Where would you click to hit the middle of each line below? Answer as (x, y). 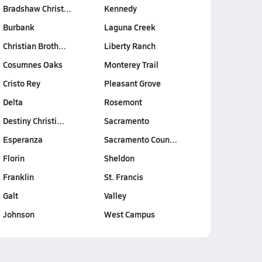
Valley (115, 195)
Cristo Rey (21, 83)
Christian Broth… (34, 46)
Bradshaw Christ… (37, 8)
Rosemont (123, 102)
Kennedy (120, 8)
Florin (13, 158)
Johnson (18, 214)
